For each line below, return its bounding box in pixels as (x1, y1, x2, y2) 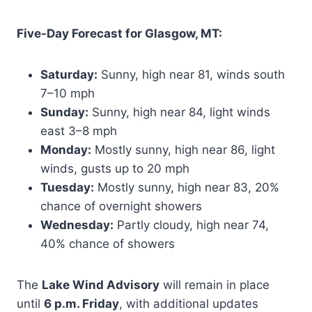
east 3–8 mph (40, 123, 117, 138)
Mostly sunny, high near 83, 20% (94, 180, 279, 194)
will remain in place (159, 277, 270, 292)
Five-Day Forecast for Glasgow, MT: (17, 26, 222, 40)
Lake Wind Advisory (42, 277, 159, 292)
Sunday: (40, 104, 88, 119)
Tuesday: (40, 180, 94, 194)
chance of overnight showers (40, 198, 202, 213)
